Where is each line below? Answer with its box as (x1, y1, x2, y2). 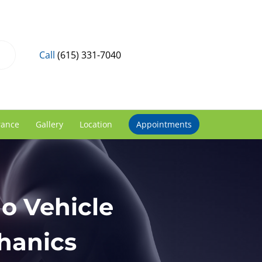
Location (79, 119, 112, 130)
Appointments (136, 119, 192, 130)
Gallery (35, 119, 63, 130)
